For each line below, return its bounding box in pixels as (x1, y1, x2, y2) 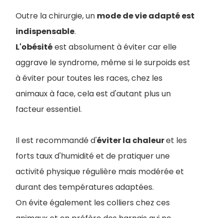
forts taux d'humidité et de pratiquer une (16, 150, 170, 162)
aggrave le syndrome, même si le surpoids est (16, 57, 190, 69)
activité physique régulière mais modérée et (16, 166, 184, 178)
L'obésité (16, 41, 53, 53)
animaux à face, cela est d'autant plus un (16, 88, 171, 100)
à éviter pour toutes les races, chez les (16, 73, 163, 84)
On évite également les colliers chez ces (16, 197, 170, 209)
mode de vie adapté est (97, 10, 195, 22)
